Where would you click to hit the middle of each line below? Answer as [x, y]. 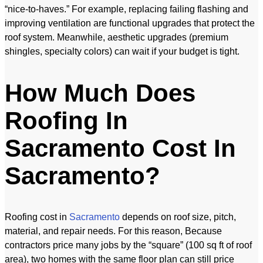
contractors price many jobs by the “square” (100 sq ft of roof [128, 245]
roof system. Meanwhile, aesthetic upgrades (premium [117, 37]
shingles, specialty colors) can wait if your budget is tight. [122, 51]
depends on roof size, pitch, [178, 217]
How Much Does [100, 93]
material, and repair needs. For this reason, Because [113, 231]
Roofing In [66, 120]
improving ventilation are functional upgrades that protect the [130, 23]
